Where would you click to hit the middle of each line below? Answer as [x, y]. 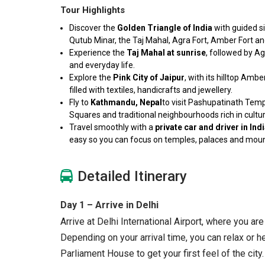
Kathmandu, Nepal [126, 102]
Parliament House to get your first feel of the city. [162, 253]
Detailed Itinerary [132, 176]
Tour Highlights [93, 10]
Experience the [98, 53]
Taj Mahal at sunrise [166, 53]
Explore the [91, 77]
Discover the [93, 28]
